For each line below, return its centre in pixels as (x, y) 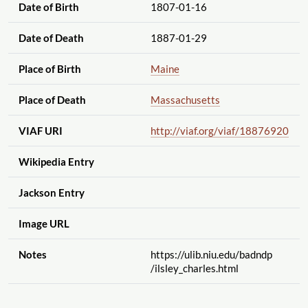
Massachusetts (185, 100)
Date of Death (51, 38)
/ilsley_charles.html (194, 268)
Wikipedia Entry (56, 162)
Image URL (44, 224)
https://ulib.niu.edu (192, 255)
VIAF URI (40, 131)
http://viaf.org (182, 131)
